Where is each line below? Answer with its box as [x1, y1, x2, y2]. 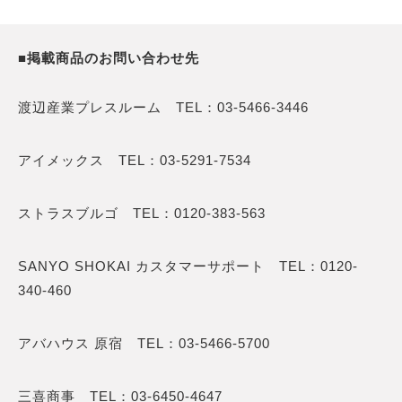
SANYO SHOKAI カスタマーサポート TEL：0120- [18, 258, 358, 275]
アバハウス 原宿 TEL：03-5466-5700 [18, 336, 270, 352]
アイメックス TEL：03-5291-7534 [18, 153, 251, 169]
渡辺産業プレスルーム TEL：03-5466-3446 [18, 100, 309, 116]
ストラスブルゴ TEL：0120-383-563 [18, 205, 266, 222]
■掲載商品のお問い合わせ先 [18, 53, 199, 67]
